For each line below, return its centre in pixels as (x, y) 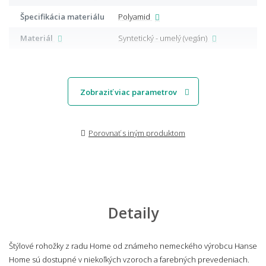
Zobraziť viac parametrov (128, 92)
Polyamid (137, 16)
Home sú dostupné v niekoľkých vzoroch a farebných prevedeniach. (129, 259)
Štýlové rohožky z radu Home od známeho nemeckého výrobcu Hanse (133, 246)
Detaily (133, 212)
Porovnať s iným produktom (137, 133)
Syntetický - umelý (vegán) (166, 38)
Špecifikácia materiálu (64, 16)
